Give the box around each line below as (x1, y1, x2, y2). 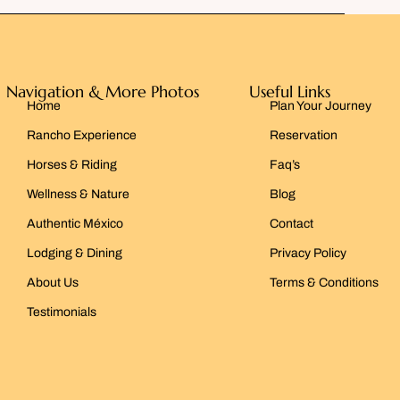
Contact (269, 216, 313, 230)
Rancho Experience (26, 128, 137, 142)
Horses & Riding (26, 157, 117, 171)
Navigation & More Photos (6, 80, 200, 102)
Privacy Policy (269, 246, 346, 260)
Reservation (269, 128, 337, 142)
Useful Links (249, 80, 331, 102)
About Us (26, 275, 79, 289)
